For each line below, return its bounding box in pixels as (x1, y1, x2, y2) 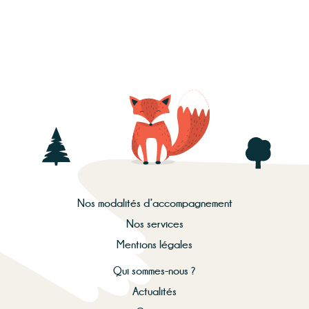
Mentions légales (117, 239, 192, 251)
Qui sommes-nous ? (113, 265, 196, 277)
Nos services (126, 218, 183, 230)
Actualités (132, 286, 177, 298)
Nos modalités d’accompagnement (77, 197, 232, 210)
